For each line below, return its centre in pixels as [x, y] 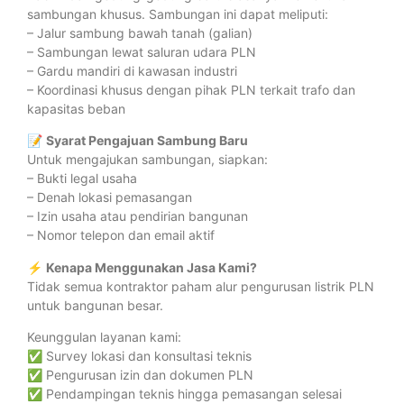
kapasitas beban [76, 108]
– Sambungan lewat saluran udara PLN [142, 51]
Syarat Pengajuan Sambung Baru [147, 141]
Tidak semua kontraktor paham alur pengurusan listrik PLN [201, 286]
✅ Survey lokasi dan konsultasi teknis [139, 356]
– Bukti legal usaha [82, 179]
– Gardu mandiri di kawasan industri [132, 70]
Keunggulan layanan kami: [104, 337]
